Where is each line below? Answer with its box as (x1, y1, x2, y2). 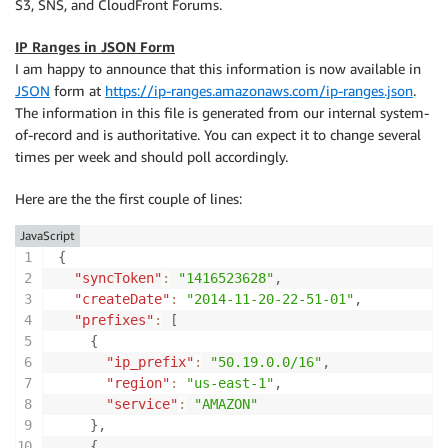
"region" (106, 375, 170, 391)
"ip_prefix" (106, 354, 194, 370)
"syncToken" (74, 270, 162, 286)
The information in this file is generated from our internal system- (15, 104, 429, 121)
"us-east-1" (186, 375, 274, 391)
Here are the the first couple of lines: (15, 190, 242, 207)
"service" (106, 396, 178, 412)
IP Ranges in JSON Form (15, 38, 175, 55)
